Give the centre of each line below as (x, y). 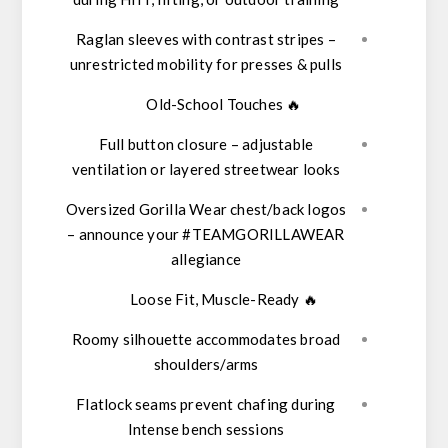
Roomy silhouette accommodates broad (206, 339)
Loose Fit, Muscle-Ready (214, 299)
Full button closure (163, 144)
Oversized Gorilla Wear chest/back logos (206, 209)
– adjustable (270, 144)
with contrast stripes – (257, 39)
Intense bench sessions (206, 429)
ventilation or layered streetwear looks (206, 169)
